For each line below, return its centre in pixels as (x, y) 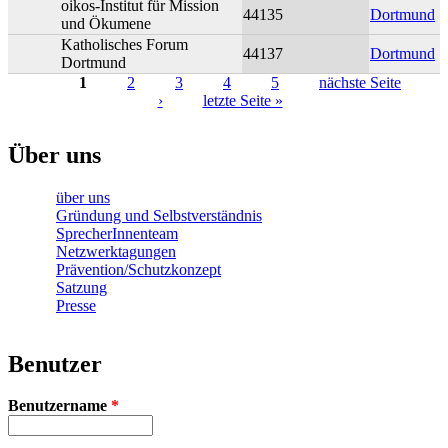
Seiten (39, 106)
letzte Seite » (242, 100)
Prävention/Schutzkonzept (138, 269)
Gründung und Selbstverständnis (159, 215)
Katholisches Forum (124, 44)
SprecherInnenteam (117, 233)
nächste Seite (360, 82)
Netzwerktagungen (116, 251)
